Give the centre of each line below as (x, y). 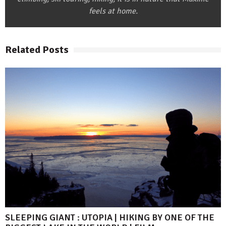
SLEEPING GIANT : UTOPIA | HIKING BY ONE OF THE (110, 218)
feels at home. (113, 11)
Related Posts (37, 50)
